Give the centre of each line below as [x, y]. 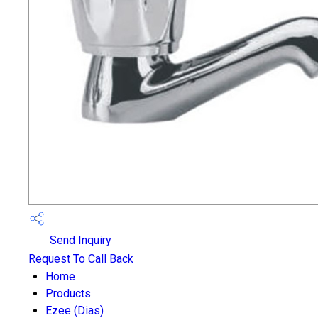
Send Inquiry [79, 241]
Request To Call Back [81, 259]
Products [68, 294]
